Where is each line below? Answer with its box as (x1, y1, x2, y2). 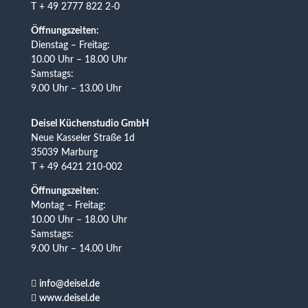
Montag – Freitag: (30, 200, 106, 210)
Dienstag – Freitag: (30, 40, 110, 50)
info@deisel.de (38, 278, 100, 289)
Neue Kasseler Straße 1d (30, 133, 135, 143)
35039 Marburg (30, 147, 98, 157)
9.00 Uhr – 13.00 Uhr (30, 83, 122, 93)
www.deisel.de (38, 293, 100, 303)
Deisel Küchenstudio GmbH (30, 118, 149, 129)
